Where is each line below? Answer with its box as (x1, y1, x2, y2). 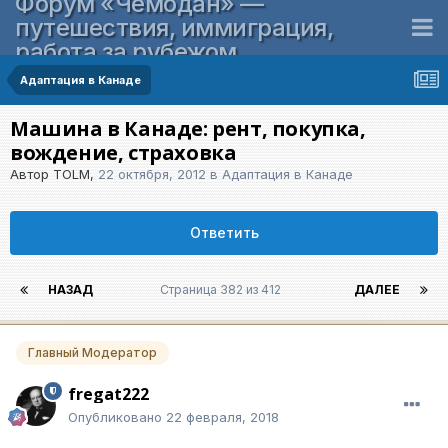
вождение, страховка (10, 139, 237, 166)
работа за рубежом (15, 36, 237, 66)
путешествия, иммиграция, (15, 12, 333, 42)
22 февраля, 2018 (166, 409, 279, 426)
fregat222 (68, 383, 149, 406)
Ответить (189, 224, 259, 241)
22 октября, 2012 (98, 166, 206, 182)
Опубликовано (68, 409, 166, 426)
